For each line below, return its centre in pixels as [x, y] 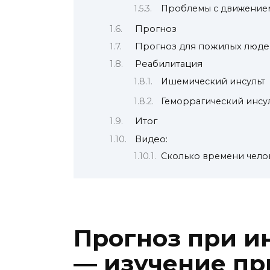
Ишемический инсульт [213, 81]
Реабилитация [168, 64]
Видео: [151, 139]
